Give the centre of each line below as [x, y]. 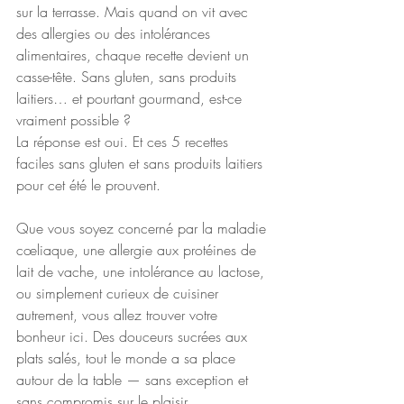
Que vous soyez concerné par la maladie [143, 228]
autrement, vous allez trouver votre [119, 315]
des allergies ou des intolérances [115, 33]
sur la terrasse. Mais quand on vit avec [134, 12]
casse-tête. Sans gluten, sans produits [129, 77]
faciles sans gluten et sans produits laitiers [142, 163]
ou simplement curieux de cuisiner [119, 293]
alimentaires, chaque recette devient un [135, 55]
